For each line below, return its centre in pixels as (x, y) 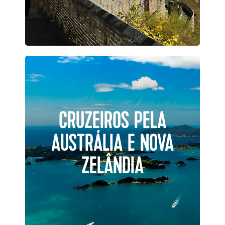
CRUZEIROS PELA (113, 121)
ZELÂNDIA (113, 166)
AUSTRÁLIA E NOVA (113, 143)
